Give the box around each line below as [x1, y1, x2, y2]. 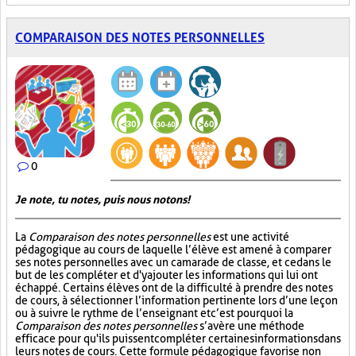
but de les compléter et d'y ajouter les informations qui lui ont [15, 269, 318, 281]
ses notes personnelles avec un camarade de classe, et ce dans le [15, 256, 331, 269]
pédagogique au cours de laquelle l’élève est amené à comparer [15, 243, 331, 256]
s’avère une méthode [197, 319, 304, 332]
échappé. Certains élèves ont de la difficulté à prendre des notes [15, 281, 333, 294]
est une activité [211, 230, 289, 243]
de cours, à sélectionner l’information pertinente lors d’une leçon [15, 294, 338, 307]
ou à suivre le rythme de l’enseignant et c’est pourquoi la [15, 307, 293, 319]
